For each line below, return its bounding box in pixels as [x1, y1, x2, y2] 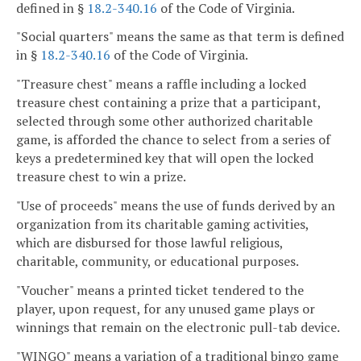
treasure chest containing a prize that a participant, [16, 93, 321, 112]
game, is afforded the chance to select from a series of [16, 131, 330, 149]
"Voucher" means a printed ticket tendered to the [16, 280, 304, 299]
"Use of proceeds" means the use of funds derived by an [16, 196, 335, 214]
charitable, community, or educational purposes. [16, 251, 299, 270]
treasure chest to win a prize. [16, 168, 186, 186]
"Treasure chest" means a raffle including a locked [16, 75, 306, 93]
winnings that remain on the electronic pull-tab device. [16, 317, 340, 336]
